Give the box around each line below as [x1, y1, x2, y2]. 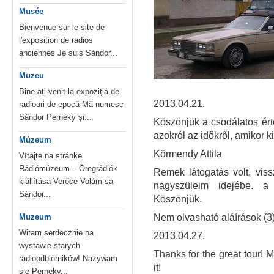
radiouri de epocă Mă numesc [19, 100, 124, 109]
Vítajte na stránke [19, 151, 82, 161]
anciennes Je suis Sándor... [19, 48, 117, 58]
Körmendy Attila [153, 149, 222, 160]
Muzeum [19, 212, 51, 222]
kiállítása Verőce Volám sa [19, 177, 113, 187]
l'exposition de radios [19, 35, 93, 45]
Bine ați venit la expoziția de [19, 87, 119, 97]
